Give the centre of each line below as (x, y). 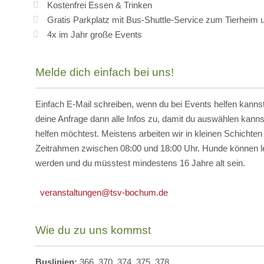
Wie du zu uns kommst (93, 230)
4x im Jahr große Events (95, 34)
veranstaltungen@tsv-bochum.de (102, 192)
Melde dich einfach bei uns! (105, 72)
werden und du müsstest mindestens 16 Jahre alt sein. (140, 163)
